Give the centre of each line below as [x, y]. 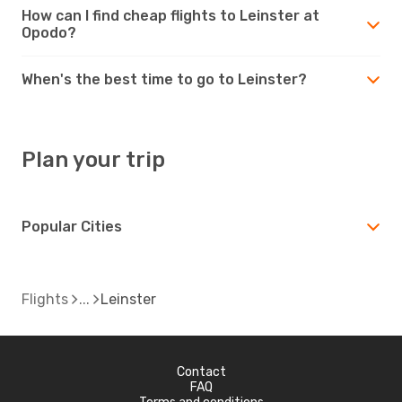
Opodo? [49, 32]
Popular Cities [72, 226]
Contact [201, 371]
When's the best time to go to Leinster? [164, 79]
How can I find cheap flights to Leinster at [170, 15]
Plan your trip [93, 159]
